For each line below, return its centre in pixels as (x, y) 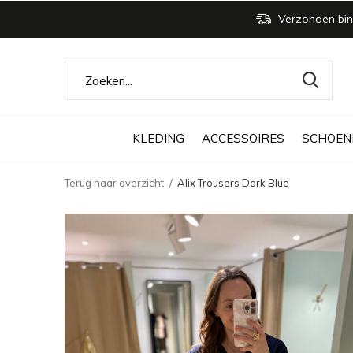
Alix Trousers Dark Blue (233, 183)
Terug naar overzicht (114, 183)
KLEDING (158, 138)
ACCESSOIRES (243, 138)
